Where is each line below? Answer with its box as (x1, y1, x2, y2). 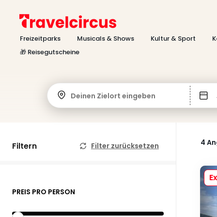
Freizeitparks (20, 34, 61, 43)
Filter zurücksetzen (91, 141, 159, 151)
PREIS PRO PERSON (12, 187, 75, 197)
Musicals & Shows (77, 34, 134, 43)
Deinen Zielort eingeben (71, 91, 155, 101)
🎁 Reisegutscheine (20, 47, 79, 57)
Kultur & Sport (151, 34, 196, 43)
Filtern (12, 140, 37, 152)
